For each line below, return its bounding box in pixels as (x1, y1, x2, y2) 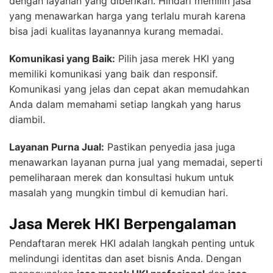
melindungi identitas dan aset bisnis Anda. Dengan (9, 252, 241, 265)
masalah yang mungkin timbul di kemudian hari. (9, 186, 228, 199)
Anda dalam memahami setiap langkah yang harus (9, 98, 241, 111)
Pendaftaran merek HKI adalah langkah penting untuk (9, 237, 255, 250)
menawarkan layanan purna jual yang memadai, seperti (9, 156, 263, 169)
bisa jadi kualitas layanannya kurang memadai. (9, 25, 223, 38)
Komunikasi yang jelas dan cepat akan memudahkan (9, 83, 249, 96)
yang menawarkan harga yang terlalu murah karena (9, 10, 246, 23)
